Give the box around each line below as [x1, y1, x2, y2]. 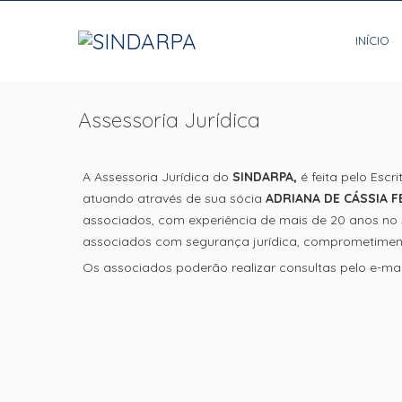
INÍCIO [355, 33, 389, 48]
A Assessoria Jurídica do [83, 169, 232, 185]
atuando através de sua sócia [83, 190, 266, 206]
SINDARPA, [232, 169, 297, 185]
